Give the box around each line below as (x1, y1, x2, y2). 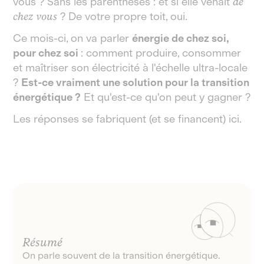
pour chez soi (13, 47, 81, 60)
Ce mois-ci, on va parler (13, 32, 133, 45)
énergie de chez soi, (132, 32, 229, 45)
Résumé (22, 235, 63, 249)
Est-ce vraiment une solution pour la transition (21, 76, 250, 89)
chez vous (13, 10, 58, 23)
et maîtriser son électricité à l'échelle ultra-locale (13, 61, 248, 74)
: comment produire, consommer (81, 47, 242, 60)
